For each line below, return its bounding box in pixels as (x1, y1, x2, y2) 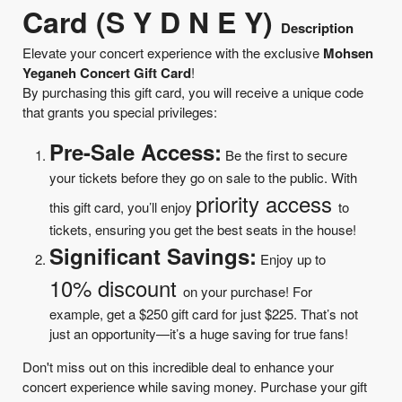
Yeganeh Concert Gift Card (22, 63, 191, 83)
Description (281, 18, 354, 39)
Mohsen (323, 43, 373, 64)
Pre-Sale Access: (49, 136, 222, 168)
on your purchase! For (183, 282, 312, 301)
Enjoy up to (257, 249, 326, 269)
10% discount (49, 272, 183, 304)
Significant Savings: (49, 240, 257, 272)
